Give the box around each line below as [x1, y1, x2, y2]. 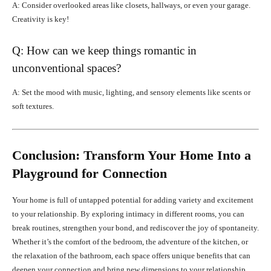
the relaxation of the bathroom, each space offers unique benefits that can [12, 250, 250, 260]
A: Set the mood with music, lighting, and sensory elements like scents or [12, 87, 250, 97]
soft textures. [12, 101, 54, 111]
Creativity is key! [12, 14, 69, 24]
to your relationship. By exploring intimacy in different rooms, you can [12, 209, 244, 218]
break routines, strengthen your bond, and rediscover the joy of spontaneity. [12, 223, 259, 232]
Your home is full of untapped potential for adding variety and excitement [12, 195, 253, 204]
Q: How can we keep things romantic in [12, 44, 197, 57]
